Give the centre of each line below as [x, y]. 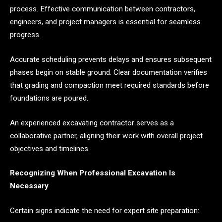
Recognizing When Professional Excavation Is [93, 173]
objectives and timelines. [50, 148]
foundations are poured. [49, 98]
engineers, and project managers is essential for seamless [105, 22]
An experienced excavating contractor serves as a [92, 123]
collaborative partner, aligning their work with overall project [106, 136]
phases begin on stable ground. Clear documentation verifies [109, 72]
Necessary [29, 186]
